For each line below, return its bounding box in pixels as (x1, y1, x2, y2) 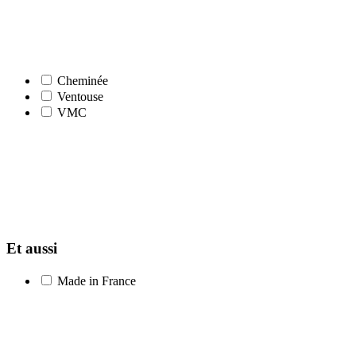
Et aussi (6, 240, 61, 257)
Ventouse (57, 89, 103, 103)
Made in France (57, 274, 136, 288)
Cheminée (57, 73, 108, 87)
